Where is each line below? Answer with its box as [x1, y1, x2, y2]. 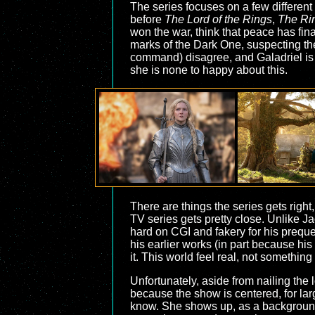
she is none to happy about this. [130, 64, 288, 76]
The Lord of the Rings [165, 13, 272, 25]
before [130, 13, 165, 25]
